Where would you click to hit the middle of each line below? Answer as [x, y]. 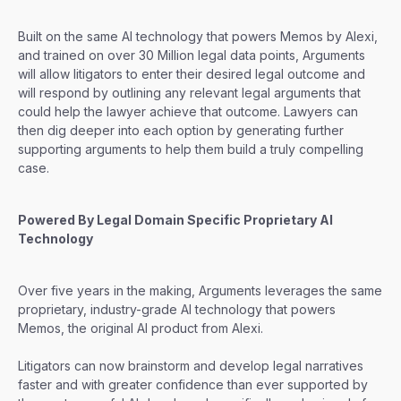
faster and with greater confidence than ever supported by [193, 384]
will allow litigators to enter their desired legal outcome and [192, 73]
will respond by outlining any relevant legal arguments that [189, 92]
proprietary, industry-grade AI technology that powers [177, 309]
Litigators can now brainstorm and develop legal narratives [191, 365]
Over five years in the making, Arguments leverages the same [200, 290]
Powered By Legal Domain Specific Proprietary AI [175, 219]
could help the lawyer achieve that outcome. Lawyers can [188, 111]
